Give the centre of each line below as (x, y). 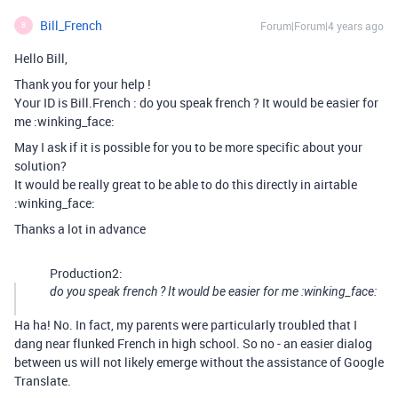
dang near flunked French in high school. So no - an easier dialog (193, 343)
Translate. (43, 380)
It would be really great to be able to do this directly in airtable (186, 184)
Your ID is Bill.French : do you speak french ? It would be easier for (196, 102)
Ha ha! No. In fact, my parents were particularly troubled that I (186, 324)
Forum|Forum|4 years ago (322, 25)
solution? (40, 165)
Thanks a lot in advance (80, 228)
